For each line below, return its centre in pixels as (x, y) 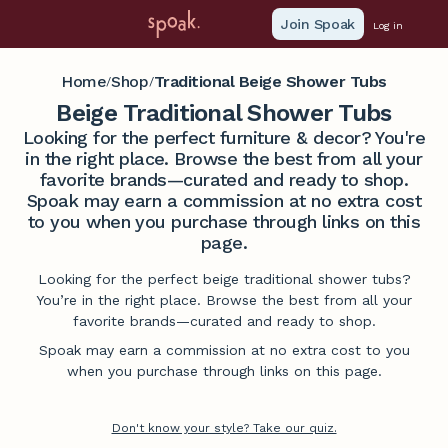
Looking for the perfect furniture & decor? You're (224, 137)
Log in (387, 26)
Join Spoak (318, 24)
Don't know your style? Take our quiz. (224, 428)
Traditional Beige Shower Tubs (270, 81)
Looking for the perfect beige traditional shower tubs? (224, 279)
